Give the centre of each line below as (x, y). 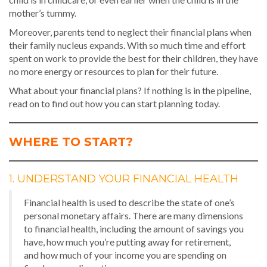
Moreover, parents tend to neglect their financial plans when (130, 32)
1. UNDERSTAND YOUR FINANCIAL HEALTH (124, 179)
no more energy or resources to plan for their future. (114, 71)
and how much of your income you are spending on (125, 255)
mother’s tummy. (43, 13)
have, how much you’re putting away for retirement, (127, 242)
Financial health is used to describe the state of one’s (129, 202)
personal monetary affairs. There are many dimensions (133, 215)
